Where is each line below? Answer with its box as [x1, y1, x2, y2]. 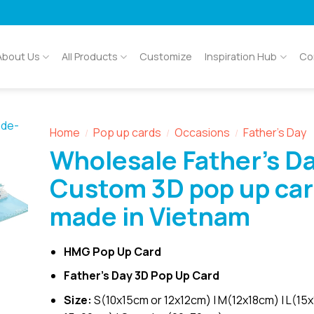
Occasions [174, 125, 230, 140]
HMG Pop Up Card [64, 243, 162, 259]
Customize [139, 50, 193, 63]
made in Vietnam [49, 198, 250, 233]
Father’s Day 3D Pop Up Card [64, 268, 220, 284]
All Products [62, 50, 118, 63]
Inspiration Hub [205, 50, 278, 63]
